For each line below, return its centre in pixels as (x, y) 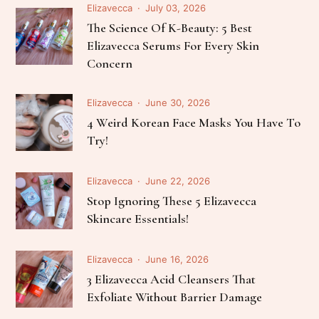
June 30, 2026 (178, 102)
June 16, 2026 (177, 259)
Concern (110, 63)
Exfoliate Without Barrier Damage (175, 297)
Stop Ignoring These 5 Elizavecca (172, 200)
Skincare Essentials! (138, 218)
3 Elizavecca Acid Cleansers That (172, 279)
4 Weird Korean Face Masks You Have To (194, 122)
